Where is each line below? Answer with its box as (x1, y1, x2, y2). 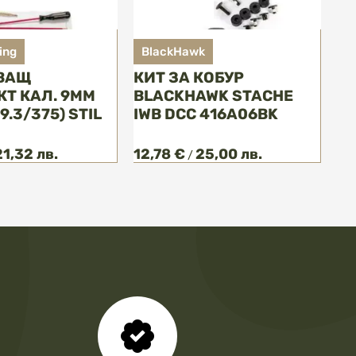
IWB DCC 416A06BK (133, 105, 278, 124)
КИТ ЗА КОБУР (133, 68, 244, 87)
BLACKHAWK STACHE (133, 87, 293, 106)
